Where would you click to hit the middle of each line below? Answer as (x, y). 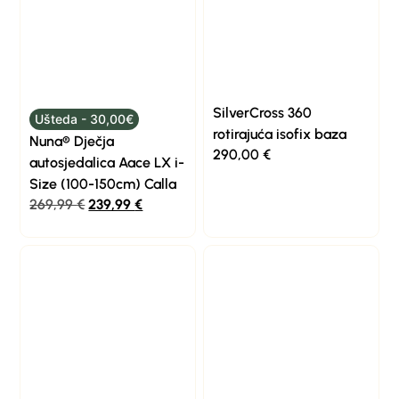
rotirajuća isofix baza (280, 134)
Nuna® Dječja (72, 141)
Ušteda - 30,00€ (84, 118)
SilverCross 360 (262, 112)
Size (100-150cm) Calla (103, 183)
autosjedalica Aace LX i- (107, 162)
